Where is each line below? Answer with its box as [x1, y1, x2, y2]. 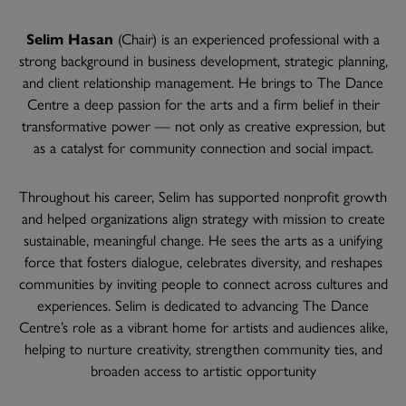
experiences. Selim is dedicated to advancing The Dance [37, 294, 369, 316]
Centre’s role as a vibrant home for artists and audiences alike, [18, 315, 388, 338]
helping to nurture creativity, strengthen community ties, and [24, 337, 382, 360]
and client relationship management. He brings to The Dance [23, 71, 383, 93]
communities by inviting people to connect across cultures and [18, 272, 388, 295]
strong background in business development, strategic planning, [18, 49, 388, 72]
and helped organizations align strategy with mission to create [21, 207, 385, 229]
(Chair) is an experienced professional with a [113, 27, 380, 50]
